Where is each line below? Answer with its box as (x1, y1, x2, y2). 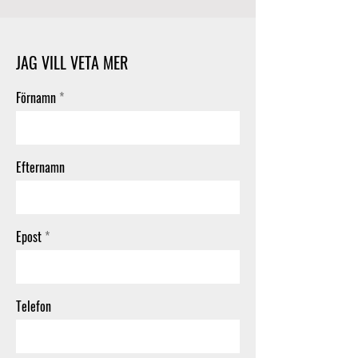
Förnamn (16, 88, 56, 107)
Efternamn (16, 157, 65, 177)
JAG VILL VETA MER (16, 50, 128, 74)
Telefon (16, 296, 51, 316)
